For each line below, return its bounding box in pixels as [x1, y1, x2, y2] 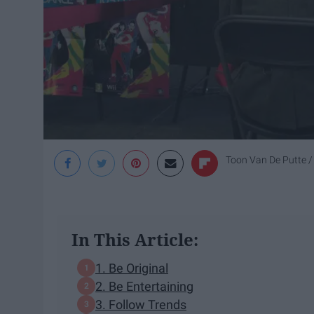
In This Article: [71, 228, 198, 252]
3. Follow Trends [95, 296, 186, 312]
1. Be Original [95, 260, 168, 275]
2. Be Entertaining [95, 278, 193, 294]
